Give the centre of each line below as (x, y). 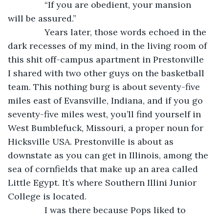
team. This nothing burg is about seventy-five (105, 87)
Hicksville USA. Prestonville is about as (92, 141)
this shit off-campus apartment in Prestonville (107, 59)
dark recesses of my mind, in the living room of (109, 45)
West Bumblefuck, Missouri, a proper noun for (107, 128)
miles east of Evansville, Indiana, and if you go (107, 100)
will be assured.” (42, 18)
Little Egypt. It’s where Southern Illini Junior (103, 182)
